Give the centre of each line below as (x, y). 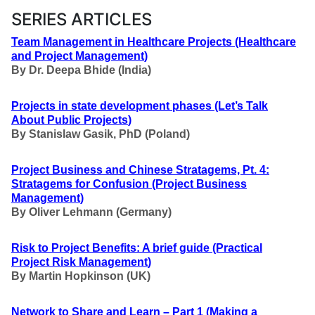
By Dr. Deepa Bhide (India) (81, 70)
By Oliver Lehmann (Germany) (91, 212)
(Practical (237, 248)
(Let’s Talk (241, 106)
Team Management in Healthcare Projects (123, 42)
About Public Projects (70, 120)
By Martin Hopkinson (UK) (81, 276)
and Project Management (78, 56)
